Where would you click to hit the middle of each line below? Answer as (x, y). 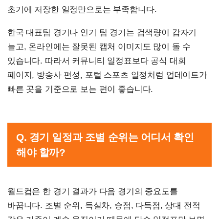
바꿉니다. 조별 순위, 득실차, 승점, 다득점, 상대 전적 (104, 206)
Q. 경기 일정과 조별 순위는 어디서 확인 (105, 137)
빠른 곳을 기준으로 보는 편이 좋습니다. (80, 89)
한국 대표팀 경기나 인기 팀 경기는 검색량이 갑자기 (102, 33)
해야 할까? (41, 153)
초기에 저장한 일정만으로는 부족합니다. (82, 10)
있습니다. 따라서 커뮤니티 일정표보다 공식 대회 (97, 61)
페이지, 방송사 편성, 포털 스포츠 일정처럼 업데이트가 (107, 75)
